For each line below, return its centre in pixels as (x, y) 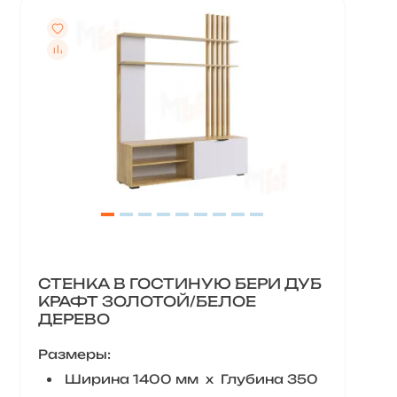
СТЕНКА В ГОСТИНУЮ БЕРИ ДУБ (179, 284)
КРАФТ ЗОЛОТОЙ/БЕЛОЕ (147, 301)
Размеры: (74, 354)
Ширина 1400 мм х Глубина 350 (191, 379)
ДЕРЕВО (74, 319)
